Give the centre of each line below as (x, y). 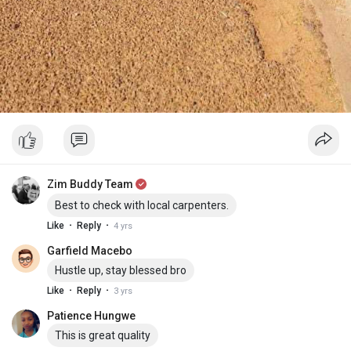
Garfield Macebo (90, 250)
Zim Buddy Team (90, 184)
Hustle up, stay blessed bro (121, 270)
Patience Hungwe (91, 315)
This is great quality (103, 335)
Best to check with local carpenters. (142, 205)
